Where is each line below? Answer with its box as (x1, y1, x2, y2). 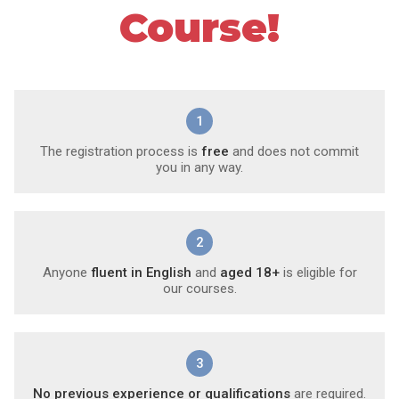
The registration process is (40, 143, 201, 160)
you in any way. (156, 159, 243, 176)
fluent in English (90, 265, 191, 281)
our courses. (162, 281, 237, 297)
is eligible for (279, 265, 357, 281)
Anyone (42, 265, 91, 281)
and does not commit (229, 143, 359, 160)
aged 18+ (219, 265, 280, 281)
